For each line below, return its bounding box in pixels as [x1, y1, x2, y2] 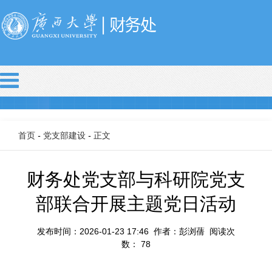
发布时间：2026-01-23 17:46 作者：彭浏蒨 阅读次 [37, 226, 235, 236]
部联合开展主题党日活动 [36, 193, 236, 214]
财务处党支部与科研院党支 [27, 169, 245, 189]
